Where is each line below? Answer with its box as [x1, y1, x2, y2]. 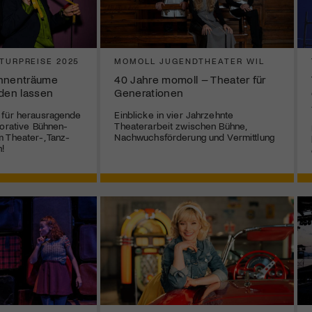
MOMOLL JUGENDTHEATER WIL [114, 56, 265, 66]
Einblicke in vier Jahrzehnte [114, 109, 234, 121]
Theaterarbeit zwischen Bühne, [114, 120, 247, 132]
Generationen [114, 86, 184, 100]
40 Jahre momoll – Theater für [114, 72, 266, 86]
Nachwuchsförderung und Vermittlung [114, 131, 274, 143]
